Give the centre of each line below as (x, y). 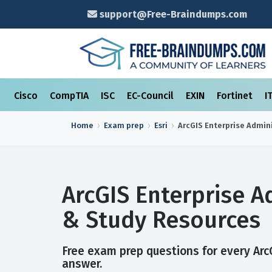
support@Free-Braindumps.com (172, 14)
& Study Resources (161, 220)
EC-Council (151, 96)
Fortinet (236, 96)
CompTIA (70, 96)
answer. (82, 264)
